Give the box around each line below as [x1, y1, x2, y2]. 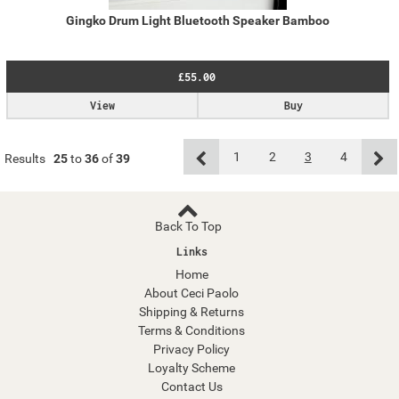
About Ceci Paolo [144, 286, 240, 301]
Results [4, 151, 46, 167]
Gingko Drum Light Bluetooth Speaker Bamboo [66, 13, 330, 28]
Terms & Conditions [138, 323, 246, 338]
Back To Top [155, 219, 223, 234]
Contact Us [160, 379, 223, 395]
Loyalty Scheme [148, 361, 236, 376]
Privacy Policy [153, 342, 231, 357]
